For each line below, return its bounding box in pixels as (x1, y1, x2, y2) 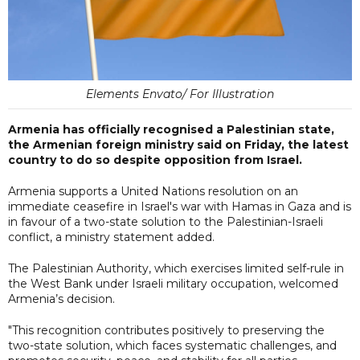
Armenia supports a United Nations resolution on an (8, 183, 298, 198)
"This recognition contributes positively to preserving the (8, 322, 325, 337)
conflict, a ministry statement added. (8, 229, 215, 244)
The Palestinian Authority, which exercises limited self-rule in (8, 260, 344, 276)
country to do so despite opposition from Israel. (8, 152, 302, 167)
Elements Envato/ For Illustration (86, 86, 274, 101)
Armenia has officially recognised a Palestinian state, (8, 121, 334, 137)
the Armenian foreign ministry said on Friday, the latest (8, 137, 349, 152)
